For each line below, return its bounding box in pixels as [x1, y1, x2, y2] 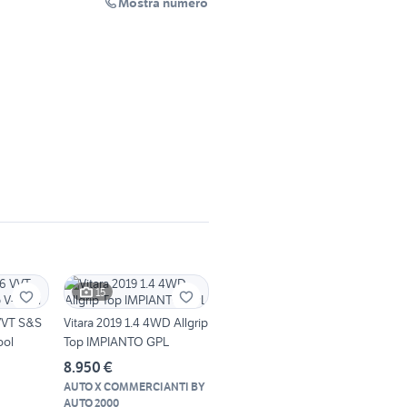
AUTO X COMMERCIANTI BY [64, 380, 205, 394]
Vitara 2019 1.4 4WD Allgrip [64, 314, 208, 332]
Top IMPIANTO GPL [64, 333, 169, 351]
